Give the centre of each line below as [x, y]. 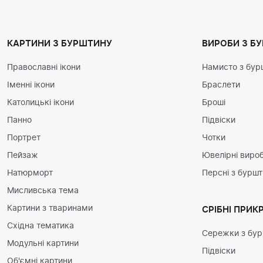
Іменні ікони [31, 85]
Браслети [221, 85]
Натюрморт [30, 173]
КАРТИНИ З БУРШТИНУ [60, 44]
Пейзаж [23, 156]
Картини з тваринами [50, 208]
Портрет [24, 138]
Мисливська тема [43, 191]
